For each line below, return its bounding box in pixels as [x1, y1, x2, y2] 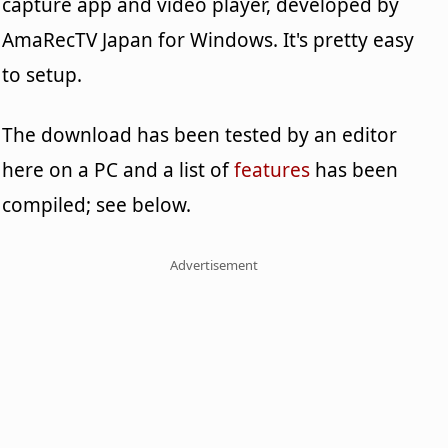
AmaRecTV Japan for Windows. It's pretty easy [2, 26, 415, 53]
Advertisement [170, 255, 259, 274]
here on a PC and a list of [2, 156, 235, 183]
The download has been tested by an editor [2, 121, 398, 148]
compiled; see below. [2, 191, 192, 218]
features [234, 156, 311, 183]
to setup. [2, 61, 83, 88]
